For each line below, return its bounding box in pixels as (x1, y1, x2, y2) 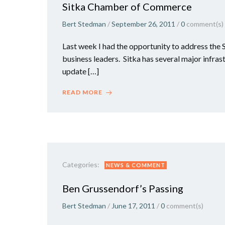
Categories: (62, 160, 99, 169)
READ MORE (62, 88, 102, 96)
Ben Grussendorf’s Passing (62, 182, 183, 194)
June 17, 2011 (111, 201, 155, 210)
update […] (62, 66, 99, 76)
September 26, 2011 (111, 20, 175, 28)
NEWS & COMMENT (106, 162, 165, 168)
